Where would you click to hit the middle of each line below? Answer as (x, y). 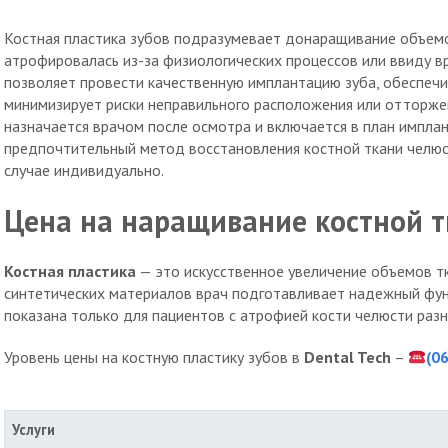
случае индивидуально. (84, 170)
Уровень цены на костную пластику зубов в (152, 357)
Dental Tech (345, 357)
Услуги (34, 429)
